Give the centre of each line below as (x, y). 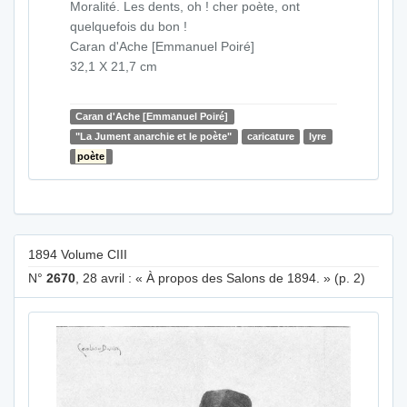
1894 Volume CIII (78, 255)
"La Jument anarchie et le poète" (154, 137)
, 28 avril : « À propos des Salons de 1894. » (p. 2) (220, 278)
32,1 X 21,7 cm (114, 67)
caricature (270, 137)
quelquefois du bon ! (129, 27)
